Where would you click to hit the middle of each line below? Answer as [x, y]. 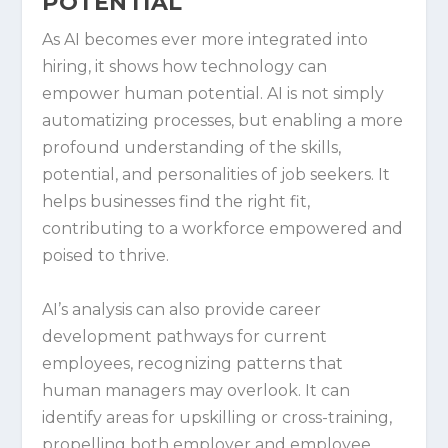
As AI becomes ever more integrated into [205, 39]
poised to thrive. [106, 255]
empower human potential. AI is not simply [213, 93]
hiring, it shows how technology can [185, 66]
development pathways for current [185, 336]
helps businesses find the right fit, [176, 201]
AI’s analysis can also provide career [182, 309]
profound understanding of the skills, [192, 147]
